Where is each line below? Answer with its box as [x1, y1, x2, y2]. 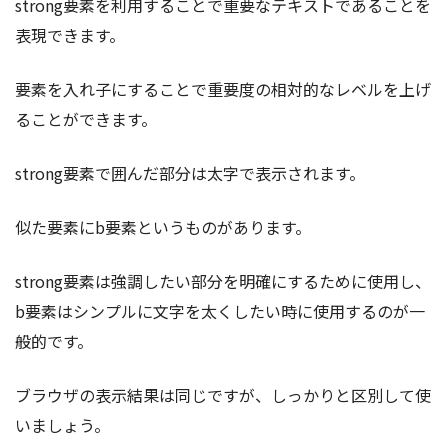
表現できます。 [15, 22, 125, 47]
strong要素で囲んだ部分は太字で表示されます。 [15, 160, 365, 185]
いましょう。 [15, 412, 110, 437]
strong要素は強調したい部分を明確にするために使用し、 [15, 268, 431, 293]
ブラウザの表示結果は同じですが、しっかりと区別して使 [15, 382, 431, 407]
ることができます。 [15, 106, 157, 131]
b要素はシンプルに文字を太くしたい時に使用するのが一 [15, 298, 425, 323]
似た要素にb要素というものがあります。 [15, 214, 311, 239]
